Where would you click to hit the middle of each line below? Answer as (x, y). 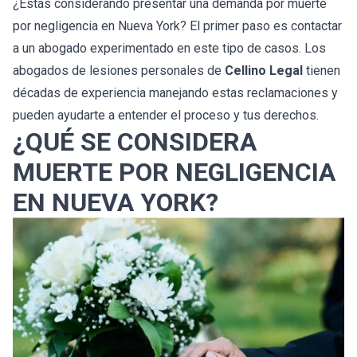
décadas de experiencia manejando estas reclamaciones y (175, 93)
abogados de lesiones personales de (119, 71)
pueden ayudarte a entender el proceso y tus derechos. (166, 116)
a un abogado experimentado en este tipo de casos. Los (169, 49)
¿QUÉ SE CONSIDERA (135, 142)
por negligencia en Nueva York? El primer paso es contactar (177, 26)
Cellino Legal (264, 71)
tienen (322, 71)
